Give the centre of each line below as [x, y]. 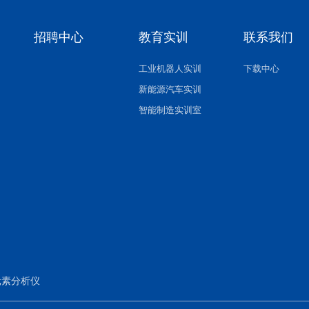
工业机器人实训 [170, 69]
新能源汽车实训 [170, 90]
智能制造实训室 [170, 110]
